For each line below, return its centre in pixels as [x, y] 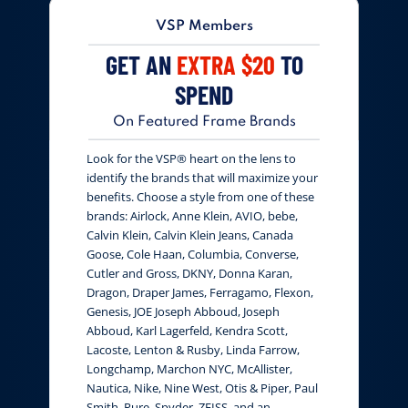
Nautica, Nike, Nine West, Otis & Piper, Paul [202, 388]
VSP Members [204, 27]
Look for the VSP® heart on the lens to [191, 159]
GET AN [141, 64]
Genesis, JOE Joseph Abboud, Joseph [183, 312]
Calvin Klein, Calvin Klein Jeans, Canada [190, 235]
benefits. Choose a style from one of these [200, 197]
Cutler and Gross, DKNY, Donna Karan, [189, 274]
